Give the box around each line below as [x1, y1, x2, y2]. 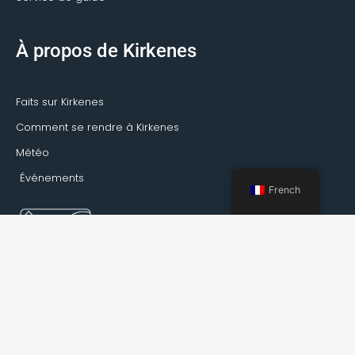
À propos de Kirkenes [16, 40, 197, 63]
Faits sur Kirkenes [16, 94, 104, 110]
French [269, 184, 301, 196]
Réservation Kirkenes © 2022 [106, 336, 249, 349]
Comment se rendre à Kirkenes [16, 120, 179, 136]
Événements [20, 170, 84, 186]
